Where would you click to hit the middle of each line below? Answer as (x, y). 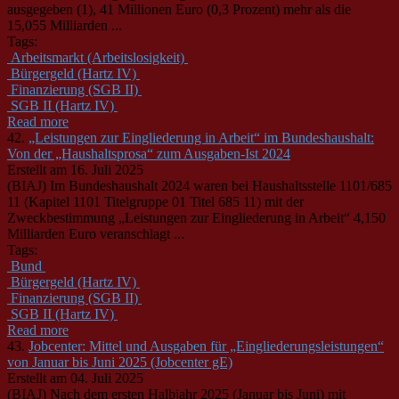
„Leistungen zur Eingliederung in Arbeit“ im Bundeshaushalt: (201, 137)
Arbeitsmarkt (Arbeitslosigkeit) (98, 57)
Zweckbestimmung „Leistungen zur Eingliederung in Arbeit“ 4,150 (196, 217)
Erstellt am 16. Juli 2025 (75, 169)
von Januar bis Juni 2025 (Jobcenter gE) (120, 362)
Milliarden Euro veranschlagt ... (96, 233)
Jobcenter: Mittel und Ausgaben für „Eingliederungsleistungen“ (206, 346)
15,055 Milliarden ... (65, 25)
